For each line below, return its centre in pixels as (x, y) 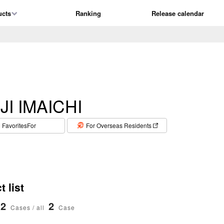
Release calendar (178, 13)
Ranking (88, 13)
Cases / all (27, 207)
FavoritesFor (19, 125)
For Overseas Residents (118, 125)
